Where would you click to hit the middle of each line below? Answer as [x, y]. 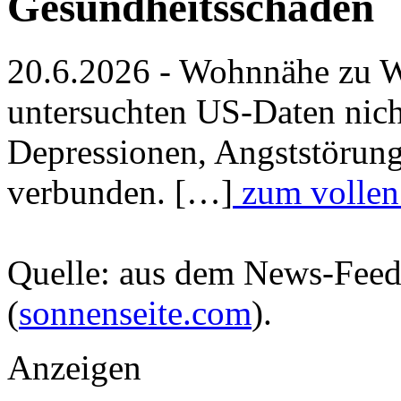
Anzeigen [74, 367]
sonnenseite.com [135, 312]
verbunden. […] [120, 192]
